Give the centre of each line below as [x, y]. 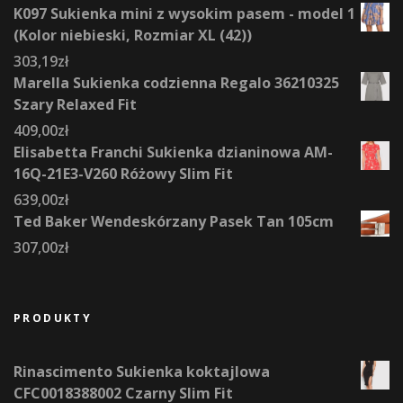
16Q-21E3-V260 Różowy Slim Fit [123, 174]
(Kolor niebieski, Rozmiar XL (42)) [133, 36]
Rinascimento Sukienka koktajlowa [142, 372]
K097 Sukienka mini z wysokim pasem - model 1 [184, 14]
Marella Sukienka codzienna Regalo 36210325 [176, 83]
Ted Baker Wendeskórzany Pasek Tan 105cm [174, 222]
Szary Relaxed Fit [75, 105]
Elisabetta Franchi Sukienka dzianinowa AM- [173, 152]
